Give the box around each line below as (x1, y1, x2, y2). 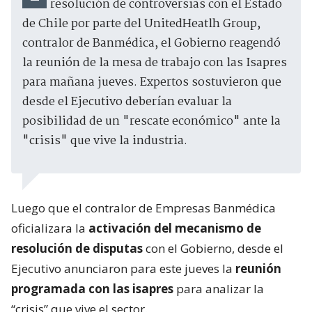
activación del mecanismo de (88, 219, 261, 236)
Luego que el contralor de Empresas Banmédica (11, 199, 276, 216)
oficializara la (11, 219, 88, 236)
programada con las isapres (11, 280, 173, 297)
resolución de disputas (11, 240, 143, 256)
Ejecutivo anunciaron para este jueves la (11, 260, 235, 276)
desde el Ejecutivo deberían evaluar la (22, 92, 232, 111)
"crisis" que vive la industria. (22, 131, 187, 150)
